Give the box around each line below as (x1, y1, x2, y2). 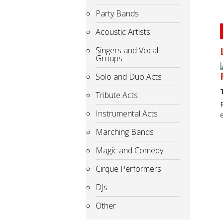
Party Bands (96, 7, 139, 19)
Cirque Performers (96, 163, 161, 174)
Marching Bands (96, 126, 154, 137)
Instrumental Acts (96, 108, 158, 119)
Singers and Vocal (96, 44, 158, 56)
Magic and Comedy (96, 144, 163, 156)
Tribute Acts (96, 89, 138, 101)
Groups (96, 52, 122, 64)
